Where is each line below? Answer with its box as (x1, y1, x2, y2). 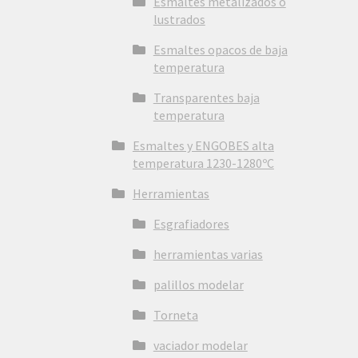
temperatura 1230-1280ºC (132, 155, 274, 172)
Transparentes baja (153, 89, 260, 106)
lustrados (153, 11, 205, 28)
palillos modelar (153, 276, 244, 293)
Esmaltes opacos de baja (153, 42, 288, 58)
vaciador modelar (153, 337, 248, 354)
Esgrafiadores (153, 216, 229, 233)
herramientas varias (153, 246, 263, 263)
